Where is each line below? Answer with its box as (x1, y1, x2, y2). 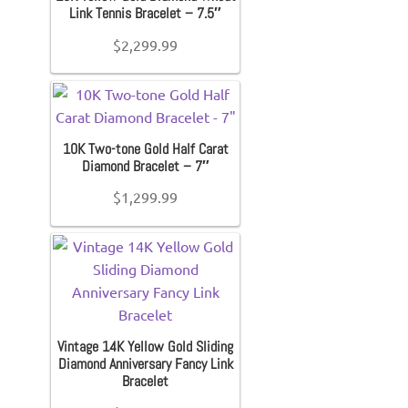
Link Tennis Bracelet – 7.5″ (69, 4, 222, 24)
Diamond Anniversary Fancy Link (57, 354, 233, 374)
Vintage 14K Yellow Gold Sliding (57, 337, 234, 357)
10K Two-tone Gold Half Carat (62, 138, 229, 158)
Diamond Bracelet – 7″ (81, 156, 209, 176)
